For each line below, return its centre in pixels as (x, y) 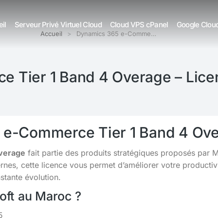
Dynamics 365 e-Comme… (116, 34)
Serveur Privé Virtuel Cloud (58, 24)
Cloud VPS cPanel (139, 24)
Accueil (51, 34)
